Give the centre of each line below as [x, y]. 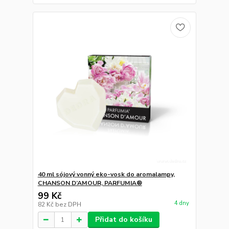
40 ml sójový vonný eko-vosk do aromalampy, [106, 174]
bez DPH [68, 204]
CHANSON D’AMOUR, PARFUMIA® [90, 183]
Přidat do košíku [123, 220]
